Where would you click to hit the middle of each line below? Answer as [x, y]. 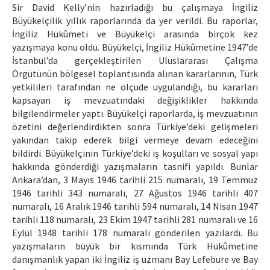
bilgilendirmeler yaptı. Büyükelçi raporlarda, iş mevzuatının [135, 114]
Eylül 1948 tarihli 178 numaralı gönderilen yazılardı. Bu [135, 233]
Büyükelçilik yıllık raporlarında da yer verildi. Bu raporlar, [135, 21]
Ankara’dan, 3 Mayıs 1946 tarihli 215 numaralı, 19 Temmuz [135, 180]
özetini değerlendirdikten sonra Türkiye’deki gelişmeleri [135, 127]
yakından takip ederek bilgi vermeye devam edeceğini [135, 140]
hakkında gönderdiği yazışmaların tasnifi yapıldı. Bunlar [135, 167]
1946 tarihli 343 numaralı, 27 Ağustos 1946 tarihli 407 [135, 193]
